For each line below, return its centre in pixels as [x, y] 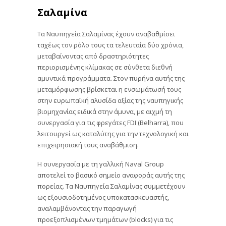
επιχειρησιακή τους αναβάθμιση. [88, 145]
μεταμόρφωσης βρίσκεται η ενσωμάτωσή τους [109, 89]
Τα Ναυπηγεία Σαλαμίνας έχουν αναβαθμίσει [106, 34]
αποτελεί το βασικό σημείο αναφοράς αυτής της [111, 175]
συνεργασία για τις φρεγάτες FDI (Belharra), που [110, 122]
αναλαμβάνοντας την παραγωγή [87, 208]
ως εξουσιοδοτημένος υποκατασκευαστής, [103, 197]
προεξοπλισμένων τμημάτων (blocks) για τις [105, 219]
